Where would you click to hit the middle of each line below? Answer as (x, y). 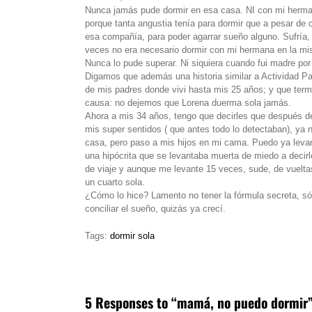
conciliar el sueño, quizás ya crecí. (155, 209)
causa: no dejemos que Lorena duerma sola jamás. (188, 103)
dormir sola (132, 235)
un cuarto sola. (115, 182)
